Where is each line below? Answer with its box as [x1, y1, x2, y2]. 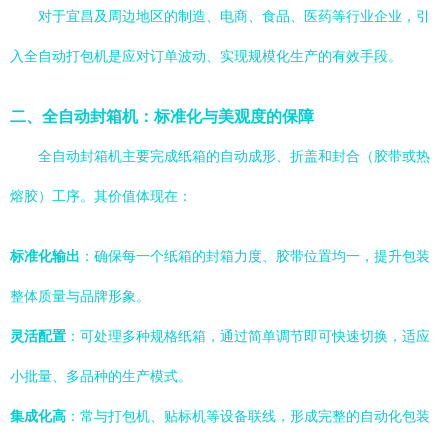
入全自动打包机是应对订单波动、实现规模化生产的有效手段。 [10, 48, 402, 64]
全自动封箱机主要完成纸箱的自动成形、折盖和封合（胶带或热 [38, 148, 430, 164]
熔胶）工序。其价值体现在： [10, 188, 192, 204]
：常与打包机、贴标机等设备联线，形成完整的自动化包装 [66, 408, 430, 424]
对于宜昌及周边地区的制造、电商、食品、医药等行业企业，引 [38, 8, 430, 24]
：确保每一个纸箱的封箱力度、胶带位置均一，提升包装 [80, 248, 430, 264]
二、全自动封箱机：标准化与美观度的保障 [10, 107, 314, 125]
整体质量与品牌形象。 [10, 288, 150, 304]
